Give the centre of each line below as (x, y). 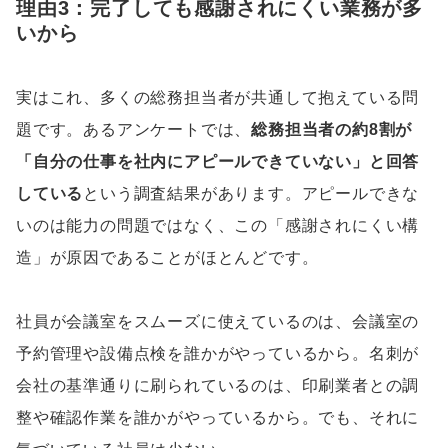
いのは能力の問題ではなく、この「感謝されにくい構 (218, 225)
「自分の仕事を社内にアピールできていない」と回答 (218, 161)
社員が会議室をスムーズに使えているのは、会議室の (218, 321)
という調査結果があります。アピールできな (251, 193)
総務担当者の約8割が (332, 129)
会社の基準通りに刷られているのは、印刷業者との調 (218, 385)
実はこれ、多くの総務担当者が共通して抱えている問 (218, 97)
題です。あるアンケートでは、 (134, 129)
